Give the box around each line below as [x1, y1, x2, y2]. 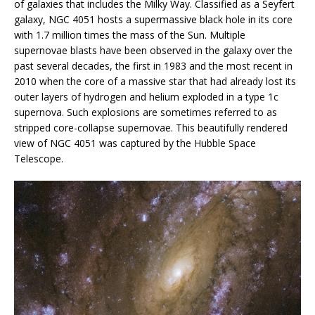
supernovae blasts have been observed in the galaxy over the [14, 44, 292, 58]
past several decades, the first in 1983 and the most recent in [14, 59, 292, 73]
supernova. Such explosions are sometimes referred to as [14, 105, 277, 120]
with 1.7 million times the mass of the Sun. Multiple [14, 28, 245, 42]
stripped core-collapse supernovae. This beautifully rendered [14, 121, 288, 135]
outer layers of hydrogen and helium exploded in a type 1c [14, 90, 278, 104]
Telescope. [14, 152, 63, 166]
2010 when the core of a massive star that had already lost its [14, 75, 296, 89]
